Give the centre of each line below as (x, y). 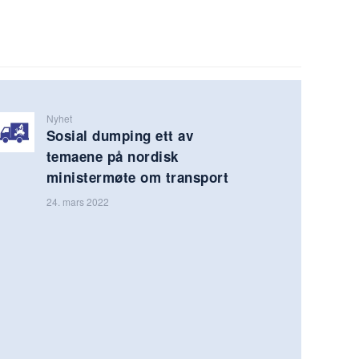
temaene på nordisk (112, 156)
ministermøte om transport (137, 177)
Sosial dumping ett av (120, 135)
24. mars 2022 (77, 201)
